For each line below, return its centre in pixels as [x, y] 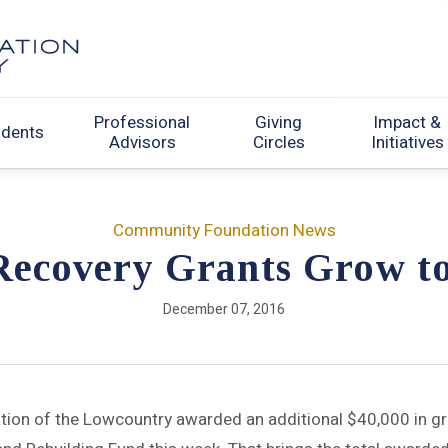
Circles [278, 142]
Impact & [407, 122]
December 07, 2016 [224, 310]
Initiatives [407, 142]
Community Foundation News [224, 231]
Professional [142, 122]
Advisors [142, 142]
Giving [279, 122]
